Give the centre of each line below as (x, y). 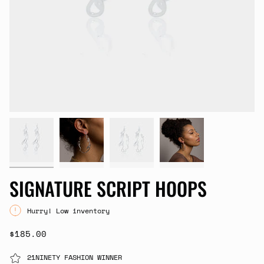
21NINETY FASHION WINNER (75, 257)
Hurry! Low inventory (68, 210)
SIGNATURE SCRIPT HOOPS (108, 188)
